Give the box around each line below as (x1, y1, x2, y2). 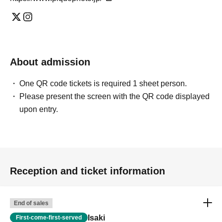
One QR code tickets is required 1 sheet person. (19, 79, 187, 88)
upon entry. (19, 105, 58, 114)
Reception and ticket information (10, 166, 165, 177)
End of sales (14, 200, 49, 207)
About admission (10, 56, 90, 68)
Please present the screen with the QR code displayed (19, 92, 210, 101)
